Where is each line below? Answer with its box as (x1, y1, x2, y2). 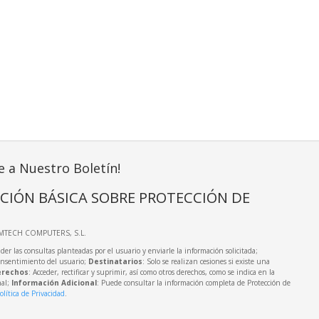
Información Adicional (11, 277, 97, 288)
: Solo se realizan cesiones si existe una (142, 256, 270, 266)
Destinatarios (88, 256, 142, 266)
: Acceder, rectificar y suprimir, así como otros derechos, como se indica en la (28, 266, 275, 277)
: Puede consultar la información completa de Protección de (96, 277, 291, 288)
